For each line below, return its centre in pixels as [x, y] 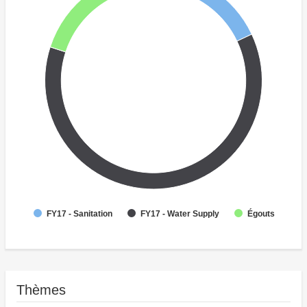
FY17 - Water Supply [180, 214]
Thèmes [41, 290]
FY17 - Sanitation [79, 214]
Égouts [261, 214]
